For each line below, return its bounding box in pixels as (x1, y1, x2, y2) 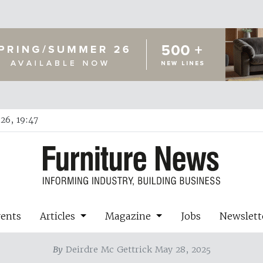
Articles (40, 210, 79, 222)
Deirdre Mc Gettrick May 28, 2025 (62, 244, 211, 255)
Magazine (105, 210, 154, 222)
